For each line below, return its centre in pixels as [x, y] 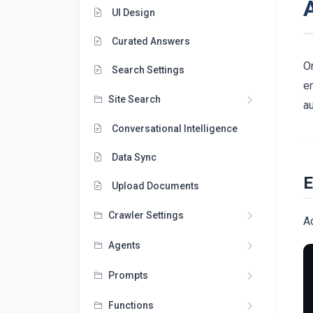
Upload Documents [154, 185]
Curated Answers [150, 41]
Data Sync [133, 157]
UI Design [132, 12]
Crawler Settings [146, 215]
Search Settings [147, 70]
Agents [124, 245]
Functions [131, 305]
